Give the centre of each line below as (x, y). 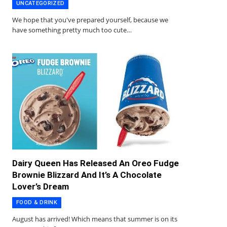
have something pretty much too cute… (72, 30)
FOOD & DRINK (37, 202)
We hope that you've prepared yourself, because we (90, 20)
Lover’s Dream (41, 186)
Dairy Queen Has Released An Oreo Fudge (96, 163)
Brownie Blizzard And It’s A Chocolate (87, 175)
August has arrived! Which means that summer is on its (95, 219)
